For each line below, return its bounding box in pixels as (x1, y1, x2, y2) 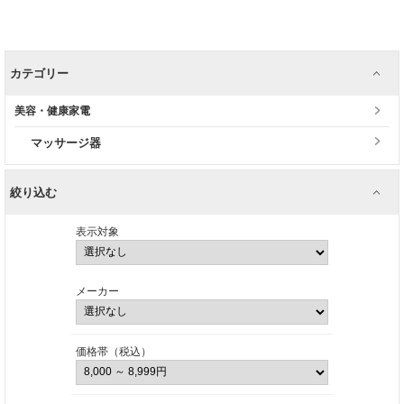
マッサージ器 (31, 135, 101, 150)
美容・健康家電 (14, 104, 90, 117)
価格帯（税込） (76, 344, 151, 358)
